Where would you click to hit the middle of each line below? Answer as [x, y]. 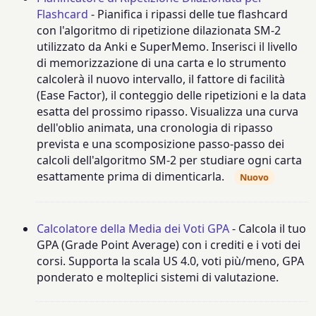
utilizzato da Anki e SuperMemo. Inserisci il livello [168, 47]
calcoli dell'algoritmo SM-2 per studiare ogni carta [170, 160]
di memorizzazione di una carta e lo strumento [162, 63]
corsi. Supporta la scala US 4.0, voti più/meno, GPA [171, 261]
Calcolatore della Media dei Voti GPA [133, 228]
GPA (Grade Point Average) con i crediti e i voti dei [169, 244]
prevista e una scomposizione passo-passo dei [161, 144]
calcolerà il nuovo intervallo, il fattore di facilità [161, 79]
